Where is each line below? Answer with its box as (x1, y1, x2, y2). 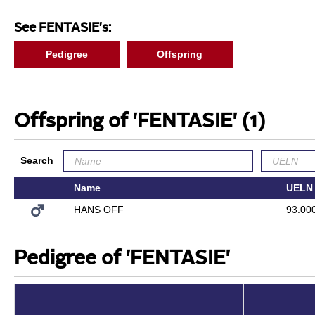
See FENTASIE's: (13, 22, 111, 34)
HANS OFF (73, 203, 124, 215)
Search (20, 154, 53, 166)
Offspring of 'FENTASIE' (13, 112, 242, 132)
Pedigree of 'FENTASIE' (13, 249, 230, 269)
